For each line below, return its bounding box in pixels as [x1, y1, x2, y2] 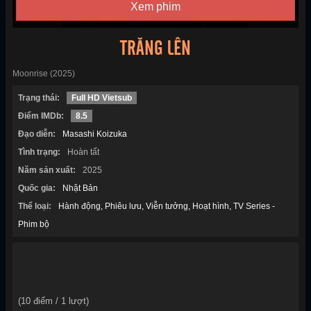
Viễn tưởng [146, 201, 188, 212]
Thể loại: [18, 201, 51, 212]
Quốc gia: [18, 183, 56, 194]
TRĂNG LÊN [120, 38, 191, 60]
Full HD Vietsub [72, 93, 132, 103]
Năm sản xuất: [18, 165, 76, 176]
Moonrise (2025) [12, 69, 75, 79]
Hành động [58, 201, 101, 212]
